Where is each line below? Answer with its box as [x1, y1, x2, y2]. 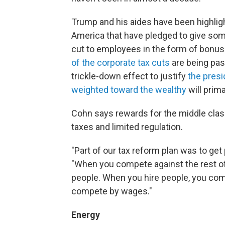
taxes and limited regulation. [71, 122, 183, 132]
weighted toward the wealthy [71, 84, 186, 95]
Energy [71, 209, 100, 220]
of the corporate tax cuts [71, 57, 170, 68]
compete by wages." [71, 186, 152, 196]
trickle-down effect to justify [71, 71, 188, 81]
